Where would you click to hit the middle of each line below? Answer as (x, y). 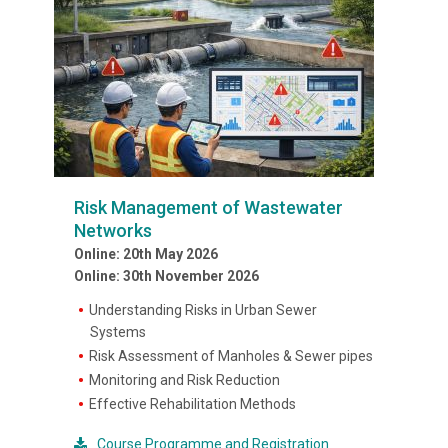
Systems (118, 332)
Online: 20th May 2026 (146, 254)
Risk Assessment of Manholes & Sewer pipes (231, 356)
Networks (113, 230)
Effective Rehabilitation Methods (193, 404)
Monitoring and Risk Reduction (185, 380)
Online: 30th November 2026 (166, 276)
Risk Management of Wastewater (208, 207)
